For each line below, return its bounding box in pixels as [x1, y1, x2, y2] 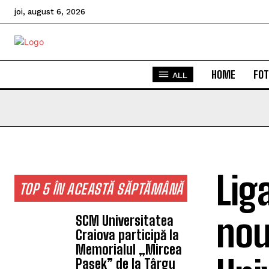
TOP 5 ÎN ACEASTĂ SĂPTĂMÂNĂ [19, 180, 183, 198]
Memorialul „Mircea [76, 241, 183, 258]
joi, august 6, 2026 [14, 7, 85, 16]
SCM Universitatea [76, 213, 174, 229]
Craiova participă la [76, 227, 180, 243]
